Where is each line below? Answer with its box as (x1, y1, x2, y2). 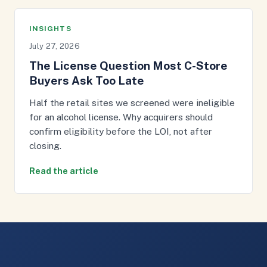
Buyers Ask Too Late (29, 74, 144, 87)
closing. (29, 140, 61, 151)
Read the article (29, 166, 98, 176)
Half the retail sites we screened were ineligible (29, 97, 235, 108)
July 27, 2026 (29, 42, 80, 51)
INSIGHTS (29, 24, 72, 33)
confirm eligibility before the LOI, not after (29, 126, 212, 136)
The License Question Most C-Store (29, 59, 228, 72)
